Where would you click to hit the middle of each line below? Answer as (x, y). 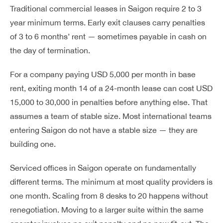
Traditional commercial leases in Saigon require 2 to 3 (106, 8)
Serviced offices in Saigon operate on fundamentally (103, 168)
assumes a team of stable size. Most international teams (111, 116)
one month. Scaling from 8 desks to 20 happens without (109, 196)
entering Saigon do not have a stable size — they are (104, 130)
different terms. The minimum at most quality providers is (111, 182)
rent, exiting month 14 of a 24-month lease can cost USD (111, 88)
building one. (33, 144)
